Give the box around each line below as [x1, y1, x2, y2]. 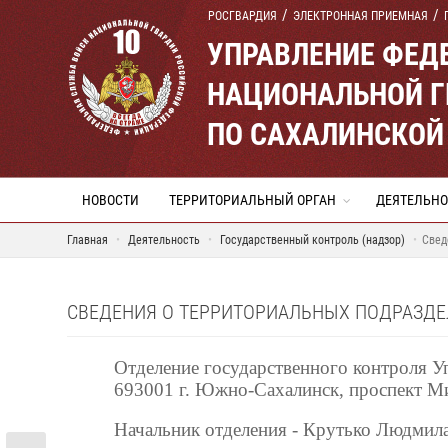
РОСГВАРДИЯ [208, 9, 277, 23]
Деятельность [128, 233, 200, 247]
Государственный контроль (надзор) [220, 233, 408, 247]
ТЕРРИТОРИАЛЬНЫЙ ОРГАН [169, 192, 336, 208]
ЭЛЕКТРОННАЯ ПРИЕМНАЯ [293, 9, 428, 23]
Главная [67, 233, 108, 247]
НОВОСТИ [82, 192, 139, 208]
